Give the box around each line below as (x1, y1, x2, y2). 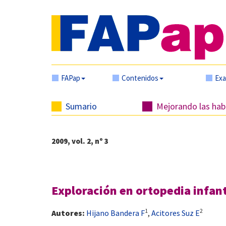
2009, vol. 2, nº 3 (51, 136, 108, 146)
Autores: (51, 208, 85, 218)
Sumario (66, 100, 97, 112)
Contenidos (122, 73, 158, 83)
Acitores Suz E (151, 208, 200, 218)
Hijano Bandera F (86, 208, 145, 218)
